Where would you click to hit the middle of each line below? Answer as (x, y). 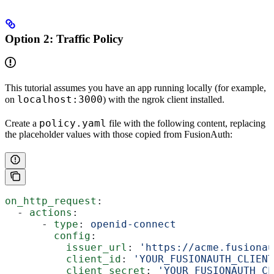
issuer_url (66, 248)
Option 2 (27, 39)
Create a (22, 124)
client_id (63, 259)
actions (51, 213)
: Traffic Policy (87, 39)
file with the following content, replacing (186, 124)
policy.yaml (73, 124)
